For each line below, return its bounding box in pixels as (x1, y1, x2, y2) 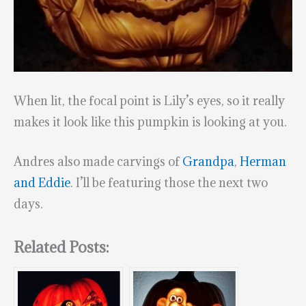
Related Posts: (14, 236, 109, 257)
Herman (240, 154, 286, 170)
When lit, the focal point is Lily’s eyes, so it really (14, 93, 285, 109)
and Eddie (14, 175, 70, 191)
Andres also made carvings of (14, 154, 182, 170)
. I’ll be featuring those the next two (70, 175, 268, 191)
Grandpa (182, 154, 234, 170)
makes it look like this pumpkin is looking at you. (14, 114, 287, 130)
